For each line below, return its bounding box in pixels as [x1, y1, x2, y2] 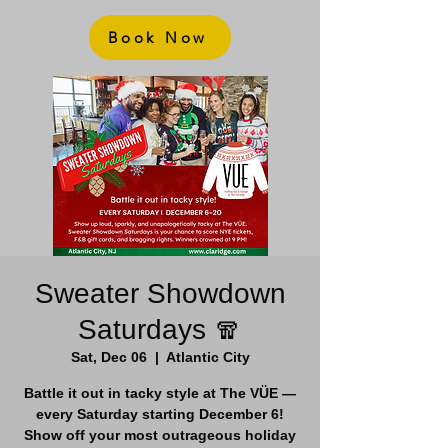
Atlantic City [165, 349, 250, 365]
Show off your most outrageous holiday [24, 427, 296, 443]
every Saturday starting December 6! [36, 406, 284, 422]
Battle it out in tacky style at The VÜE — [24, 385, 296, 401]
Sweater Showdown [34, 278, 286, 309]
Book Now [108, 28, 208, 47]
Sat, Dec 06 [70, 349, 147, 365]
